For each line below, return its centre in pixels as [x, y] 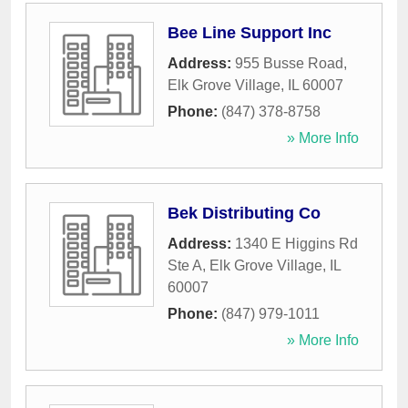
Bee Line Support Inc [250, 33]
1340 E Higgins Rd [296, 244]
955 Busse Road [289, 64]
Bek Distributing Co [244, 214]
